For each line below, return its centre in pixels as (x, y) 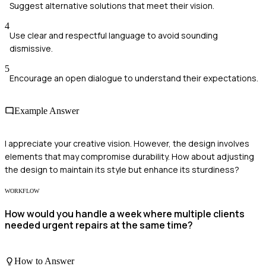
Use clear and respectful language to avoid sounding (114, 35)
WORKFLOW (22, 191)
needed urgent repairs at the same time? (99, 225)
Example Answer (47, 111)
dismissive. (31, 48)
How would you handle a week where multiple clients (125, 213)
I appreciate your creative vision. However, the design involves (127, 144)
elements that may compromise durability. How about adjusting (129, 157)
